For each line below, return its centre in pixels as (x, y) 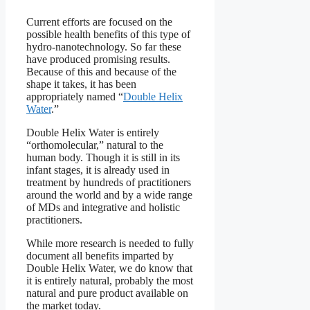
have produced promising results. (98, 60)
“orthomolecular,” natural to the (95, 145)
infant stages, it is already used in (98, 170)
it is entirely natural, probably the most (110, 281)
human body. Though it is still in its (103, 158)
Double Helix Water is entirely (93, 133)
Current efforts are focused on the (99, 22)
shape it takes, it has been (81, 84)
